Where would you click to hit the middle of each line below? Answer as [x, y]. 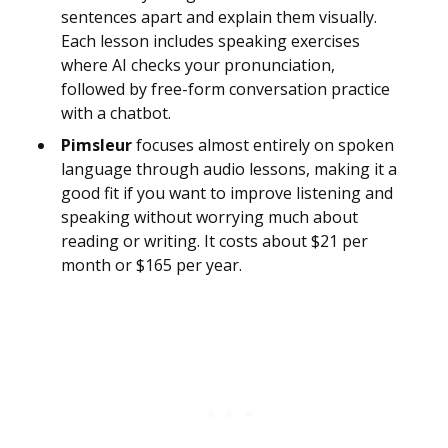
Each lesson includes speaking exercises [210, 41]
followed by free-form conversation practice [225, 89]
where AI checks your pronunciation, [198, 65]
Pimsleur [96, 145]
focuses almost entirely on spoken [263, 145]
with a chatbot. [116, 113]
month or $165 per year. [151, 265]
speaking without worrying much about [209, 217]
